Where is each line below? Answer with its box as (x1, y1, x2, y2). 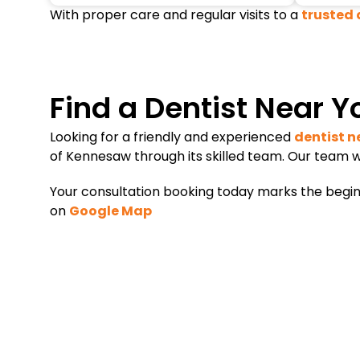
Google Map (69, 202, 152, 221)
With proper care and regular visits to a (50, 6, 301, 25)
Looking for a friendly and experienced (50, 128, 294, 147)
